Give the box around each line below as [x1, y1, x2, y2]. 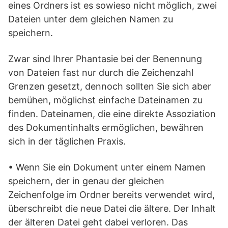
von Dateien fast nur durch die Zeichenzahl [8, 67, 193, 78]
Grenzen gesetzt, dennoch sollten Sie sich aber [8, 81, 211, 92]
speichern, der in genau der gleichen [8, 176, 164, 186]
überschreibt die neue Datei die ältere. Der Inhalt [8, 203, 216, 214]
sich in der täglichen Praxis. [8, 136, 126, 147]
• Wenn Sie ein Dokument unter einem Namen [8, 162, 206, 173]
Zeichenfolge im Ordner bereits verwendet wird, [8, 189, 215, 200]
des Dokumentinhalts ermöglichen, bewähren [8, 122, 204, 133]
